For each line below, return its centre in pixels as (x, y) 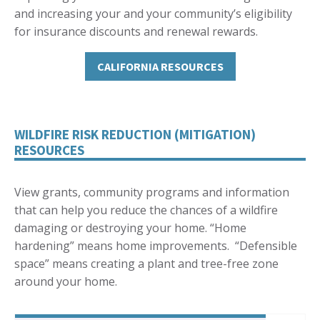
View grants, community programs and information (152, 192)
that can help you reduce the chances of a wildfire (146, 210)
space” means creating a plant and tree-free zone (146, 264)
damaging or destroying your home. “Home (130, 228)
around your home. (66, 282)
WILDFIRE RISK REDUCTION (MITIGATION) (135, 135)
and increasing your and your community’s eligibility (153, 13)
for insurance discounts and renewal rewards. (136, 31)
